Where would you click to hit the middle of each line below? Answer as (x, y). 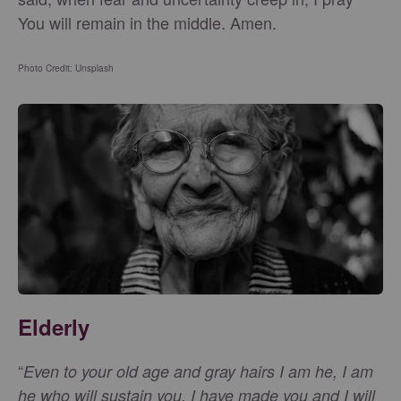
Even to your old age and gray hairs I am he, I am (198, 371)
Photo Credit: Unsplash (66, 68)
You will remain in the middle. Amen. (147, 22)
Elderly (54, 326)
